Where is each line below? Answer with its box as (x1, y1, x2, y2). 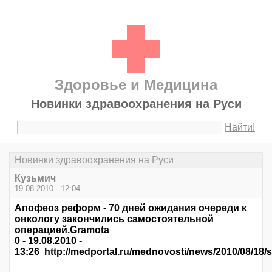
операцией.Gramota (15, 225, 109, 236)
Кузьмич (15, 173, 56, 184)
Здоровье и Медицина (55, 76, 217, 93)
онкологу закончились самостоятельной (15, 214, 214, 225)
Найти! (225, 122, 256, 132)
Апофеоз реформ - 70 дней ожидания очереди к (15, 203, 246, 214)
